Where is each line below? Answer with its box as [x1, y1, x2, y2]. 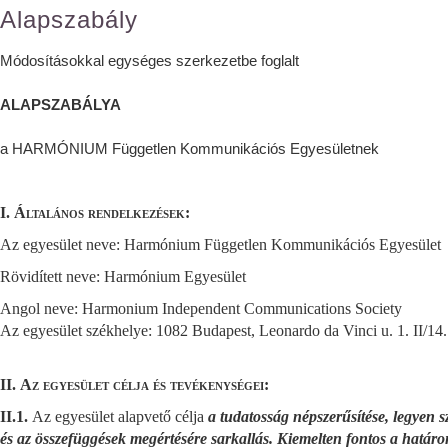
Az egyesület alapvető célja [32, 408, 208, 425]
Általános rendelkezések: [14, 204, 190, 221]
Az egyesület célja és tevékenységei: [20, 376, 269, 393]
